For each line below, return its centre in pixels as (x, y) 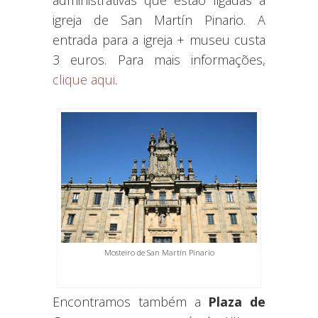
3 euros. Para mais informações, (159, 59)
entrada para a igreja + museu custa (159, 39)
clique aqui (84, 79)
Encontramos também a (131, 301)
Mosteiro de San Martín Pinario (159, 252)
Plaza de (237, 301)
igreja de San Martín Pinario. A (159, 20)
